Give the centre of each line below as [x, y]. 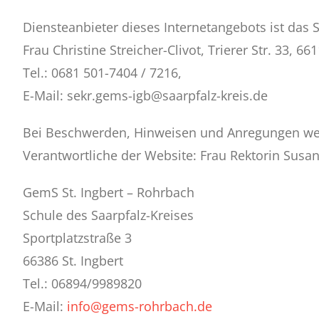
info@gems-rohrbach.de [139, 306]
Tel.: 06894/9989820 [82, 283]
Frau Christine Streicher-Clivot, [115, 50]
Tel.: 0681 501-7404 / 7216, [102, 73]
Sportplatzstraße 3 [77, 238]
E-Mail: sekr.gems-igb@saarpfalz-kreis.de [145, 95]
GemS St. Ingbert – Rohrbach [108, 192]
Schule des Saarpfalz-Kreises [108, 215]
